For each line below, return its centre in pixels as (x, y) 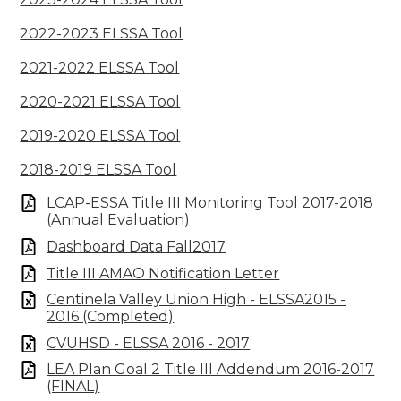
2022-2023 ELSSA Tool (102, 34)
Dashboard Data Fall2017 (137, 246)
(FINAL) (73, 387)
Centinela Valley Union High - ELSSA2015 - (196, 300)
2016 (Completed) (111, 317)
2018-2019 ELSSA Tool (98, 170)
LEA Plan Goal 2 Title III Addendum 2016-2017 (211, 370)
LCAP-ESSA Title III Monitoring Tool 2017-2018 (210, 203)
